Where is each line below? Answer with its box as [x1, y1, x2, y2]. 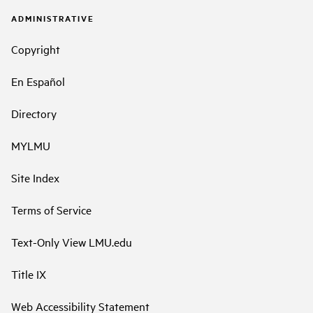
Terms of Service [11, 201, 92, 217]
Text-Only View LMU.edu [11, 233, 132, 249]
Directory [11, 105, 57, 121]
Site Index [11, 169, 59, 185]
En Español [11, 73, 65, 89]
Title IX [11, 265, 46, 282]
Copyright [11, 41, 60, 57]
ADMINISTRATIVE [11, 13, 94, 24]
